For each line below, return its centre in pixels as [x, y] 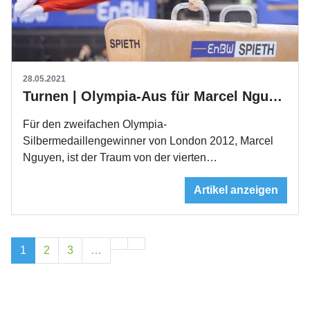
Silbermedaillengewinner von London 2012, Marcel [148, 140]
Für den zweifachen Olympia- [95, 124]
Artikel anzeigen [236, 190]
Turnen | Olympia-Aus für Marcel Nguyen [275, 96]
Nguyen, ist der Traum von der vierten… [120, 157]
